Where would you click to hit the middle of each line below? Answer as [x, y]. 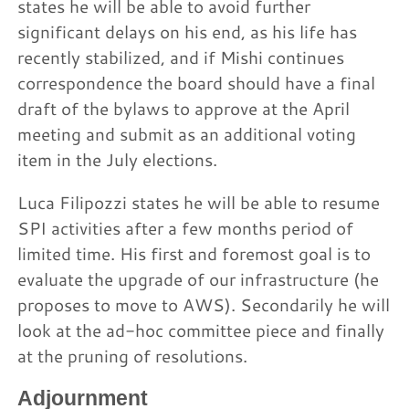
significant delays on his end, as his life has [188, 31]
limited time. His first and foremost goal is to [194, 253]
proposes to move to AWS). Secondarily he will [204, 304]
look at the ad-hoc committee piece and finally [201, 330]
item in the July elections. [118, 159]
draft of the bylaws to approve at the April [184, 108]
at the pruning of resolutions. [133, 355]
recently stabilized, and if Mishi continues [181, 57]
